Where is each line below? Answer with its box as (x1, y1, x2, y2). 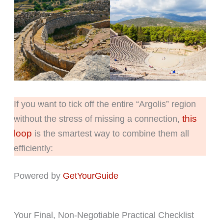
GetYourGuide (62, 171, 118, 181)
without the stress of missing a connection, (13, 114, 182, 124)
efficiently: (13, 143, 55, 154)
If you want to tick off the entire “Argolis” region (13, 99, 196, 110)
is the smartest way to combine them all (31, 129, 189, 139)
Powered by (13, 171, 63, 181)
